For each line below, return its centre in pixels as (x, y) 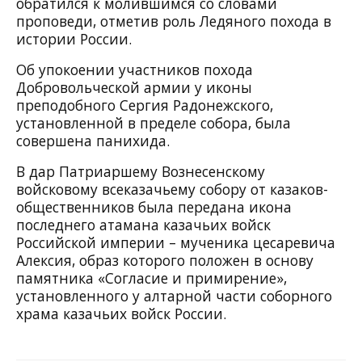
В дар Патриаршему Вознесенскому (141, 172)
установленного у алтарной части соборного (174, 296)
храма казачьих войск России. (121, 314)
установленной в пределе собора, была (154, 123)
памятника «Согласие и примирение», (152, 278)
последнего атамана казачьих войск (143, 225)
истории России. (74, 39)
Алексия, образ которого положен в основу (165, 261)
